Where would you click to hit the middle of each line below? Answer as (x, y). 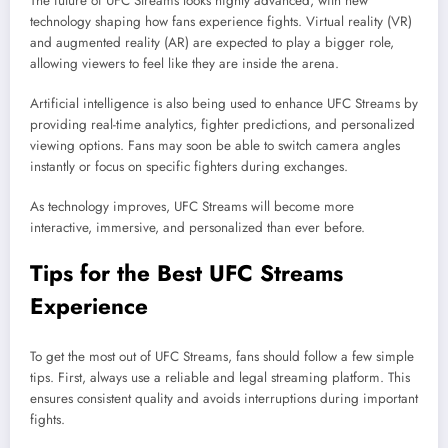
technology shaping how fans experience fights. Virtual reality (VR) (221, 21)
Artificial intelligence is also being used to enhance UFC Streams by (224, 104)
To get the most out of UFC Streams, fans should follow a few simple (222, 356)
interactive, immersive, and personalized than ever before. (197, 228)
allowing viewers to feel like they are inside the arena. (184, 63)
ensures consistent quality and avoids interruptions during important (224, 398)
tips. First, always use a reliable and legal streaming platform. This (220, 377)
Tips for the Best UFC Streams (186, 273)
